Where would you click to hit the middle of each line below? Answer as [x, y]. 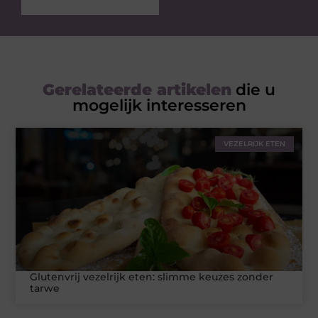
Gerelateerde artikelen [137, 90]
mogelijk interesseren [159, 106]
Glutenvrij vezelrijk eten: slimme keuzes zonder [152, 277]
